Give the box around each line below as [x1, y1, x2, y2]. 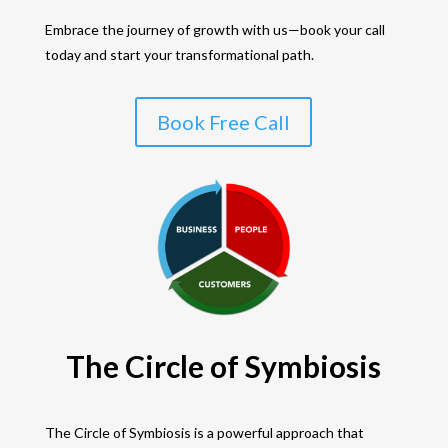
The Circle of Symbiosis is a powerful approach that [44, 423, 364, 441]
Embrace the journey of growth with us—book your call [44, 21, 385, 39]
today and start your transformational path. [44, 46, 314, 64]
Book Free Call [157, 110, 291, 135]
